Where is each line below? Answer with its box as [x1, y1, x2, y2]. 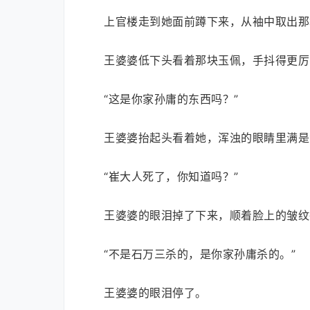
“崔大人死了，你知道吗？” [104, 170, 239, 183]
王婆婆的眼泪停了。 [104, 286, 207, 300]
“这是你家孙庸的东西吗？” [104, 92, 239, 106]
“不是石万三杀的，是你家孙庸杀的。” [104, 247, 295, 261]
